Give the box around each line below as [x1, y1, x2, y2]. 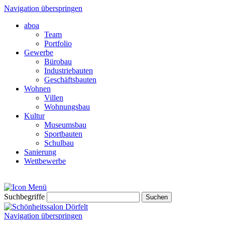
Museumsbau [44, 121, 86, 129]
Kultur [24, 111, 45, 120]
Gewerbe [24, 48, 53, 57]
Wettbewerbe [24, 157, 66, 165]
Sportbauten [44, 130, 82, 138]
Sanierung [24, 148, 56, 156]
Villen [44, 93, 63, 102]
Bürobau [44, 57, 72, 66]
